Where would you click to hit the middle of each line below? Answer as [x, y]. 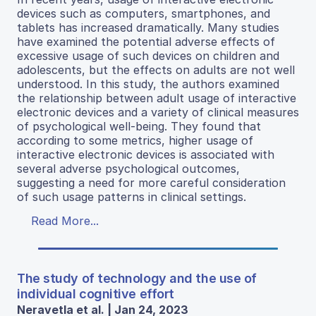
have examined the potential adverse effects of [146, 42]
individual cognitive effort [96, 294]
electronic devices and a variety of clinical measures [158, 113]
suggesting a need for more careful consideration [151, 183]
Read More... [65, 221]
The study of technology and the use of [137, 279]
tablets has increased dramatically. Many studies [148, 28]
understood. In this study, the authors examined [148, 84]
